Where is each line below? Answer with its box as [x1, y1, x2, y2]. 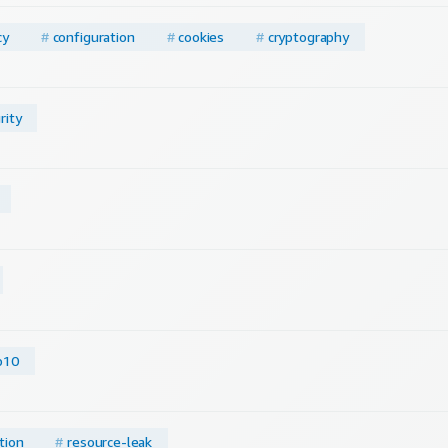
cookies [178, 28, 225, 46]
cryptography [267, 28, 349, 46]
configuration [52, 28, 135, 46]
